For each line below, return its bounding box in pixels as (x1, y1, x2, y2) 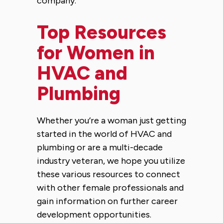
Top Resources (37, 20, 166, 44)
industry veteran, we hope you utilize (37, 155, 185, 166)
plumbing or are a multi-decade (37, 141, 163, 153)
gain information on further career (37, 195, 178, 207)
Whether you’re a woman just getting (37, 114, 186, 126)
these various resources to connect (37, 168, 180, 180)
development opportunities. (37, 209, 153, 220)
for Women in (37, 41, 155, 64)
